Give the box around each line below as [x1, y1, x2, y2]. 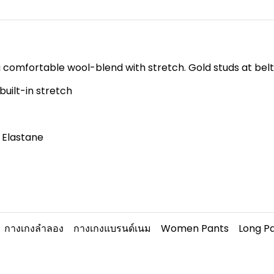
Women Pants [161, 221, 229, 236]
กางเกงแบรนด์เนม [73, 221, 151, 236]
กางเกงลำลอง [4, 221, 64, 236]
